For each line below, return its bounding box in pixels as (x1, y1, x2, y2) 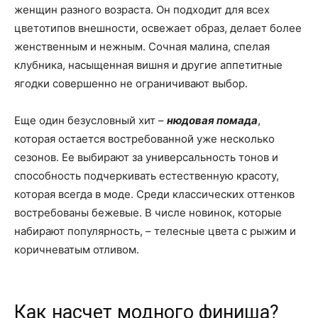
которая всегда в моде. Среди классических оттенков (14, 187, 295, 202)
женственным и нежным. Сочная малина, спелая (14, 40, 270, 54)
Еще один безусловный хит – (14, 114, 167, 128)
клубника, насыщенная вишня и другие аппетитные (14, 58, 283, 72)
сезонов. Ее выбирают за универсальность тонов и (14, 150, 278, 165)
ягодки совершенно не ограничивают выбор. (14, 77, 248, 91)
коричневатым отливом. (14, 243, 139, 257)
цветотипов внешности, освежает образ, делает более (14, 21, 302, 35)
